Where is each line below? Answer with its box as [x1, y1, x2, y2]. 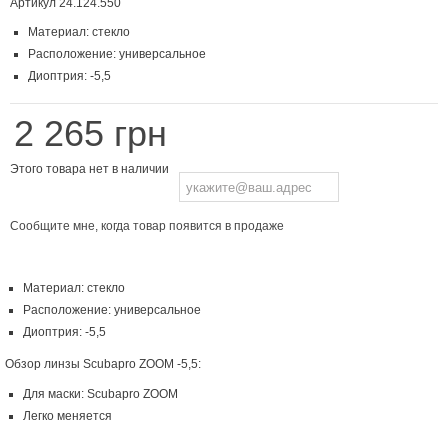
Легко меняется [23, 409, 112, 424]
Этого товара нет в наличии [10, 162, 169, 177]
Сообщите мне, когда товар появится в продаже [10, 219, 284, 234]
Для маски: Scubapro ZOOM [23, 387, 178, 402]
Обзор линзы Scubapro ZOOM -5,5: [5, 357, 201, 372]
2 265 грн [14, 113, 167, 155]
